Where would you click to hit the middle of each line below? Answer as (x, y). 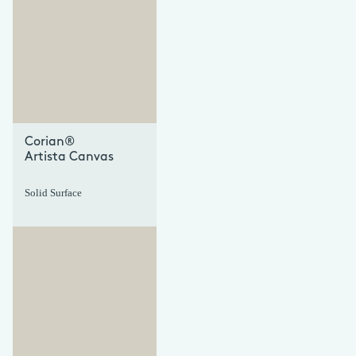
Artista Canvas (69, 157)
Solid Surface (53, 193)
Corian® (50, 142)
